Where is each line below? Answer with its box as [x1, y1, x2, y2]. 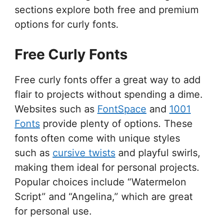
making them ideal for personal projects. [15, 161, 200, 173]
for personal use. [15, 205, 92, 217]
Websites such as [15, 103, 97, 115]
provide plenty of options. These [40, 117, 193, 129]
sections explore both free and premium [15, 3, 199, 16]
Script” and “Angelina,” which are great [15, 190, 193, 202]
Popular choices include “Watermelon [15, 176, 186, 188]
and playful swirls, [115, 146, 200, 159]
